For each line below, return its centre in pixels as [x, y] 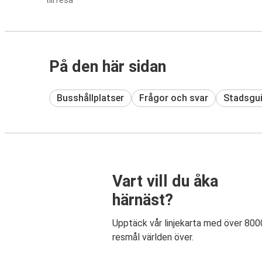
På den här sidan [108, 67]
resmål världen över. [153, 237]
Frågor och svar [174, 98]
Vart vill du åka [165, 182]
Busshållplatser [90, 98]
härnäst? [143, 200]
